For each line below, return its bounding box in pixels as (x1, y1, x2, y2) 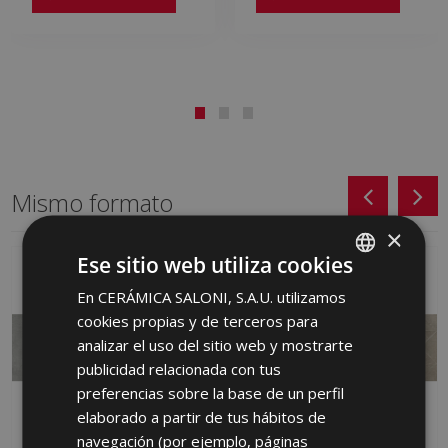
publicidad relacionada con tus (77, 358, 282, 378)
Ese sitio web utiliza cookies (77, 250, 354, 278)
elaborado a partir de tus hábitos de (77, 406, 327, 426)
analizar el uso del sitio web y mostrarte (77, 334, 354, 354)
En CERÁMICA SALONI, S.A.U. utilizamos (77, 286, 347, 306)
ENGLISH (312, 320, 359, 335)
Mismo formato (10, 185, 173, 219)
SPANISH (312, 286, 358, 301)
